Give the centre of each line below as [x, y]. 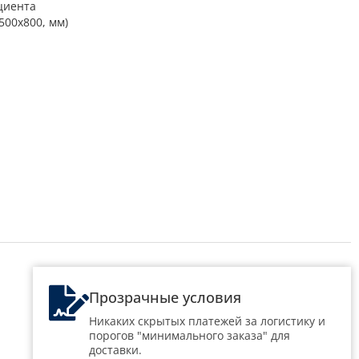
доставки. [115, 349]
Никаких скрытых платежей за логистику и [207, 321]
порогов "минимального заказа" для [189, 335]
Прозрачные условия [165, 297]
